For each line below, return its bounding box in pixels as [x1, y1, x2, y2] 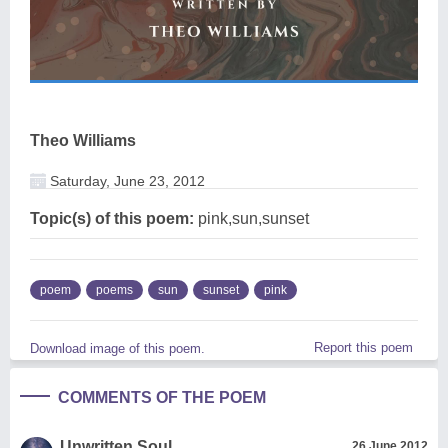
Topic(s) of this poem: [30, 209, 194, 227]
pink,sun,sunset [194, 209, 309, 227]
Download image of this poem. [30, 340, 205, 356]
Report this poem [314, 339, 413, 355]
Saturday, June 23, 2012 [46, 172, 205, 189]
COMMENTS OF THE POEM [58, 388, 266, 406]
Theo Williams [30, 131, 136, 149]
